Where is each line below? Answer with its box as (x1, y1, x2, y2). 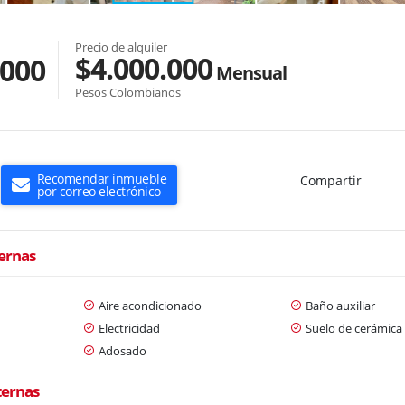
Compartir (299, 171, 362, 189)
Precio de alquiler (75, 38, 168, 55)
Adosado (98, 342, 146, 359)
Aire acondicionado (98, 297, 202, 314)
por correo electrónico (36, 182, 161, 200)
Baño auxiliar (305, 297, 375, 314)
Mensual (212, 60, 287, 85)
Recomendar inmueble (36, 169, 167, 187)
